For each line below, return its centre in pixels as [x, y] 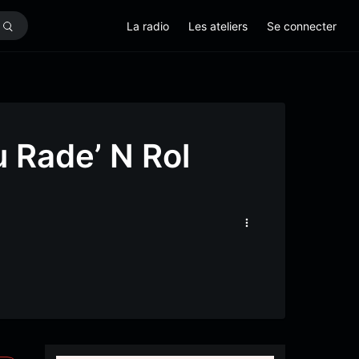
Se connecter [302, 26]
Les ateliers [218, 26]
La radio [148, 26]
